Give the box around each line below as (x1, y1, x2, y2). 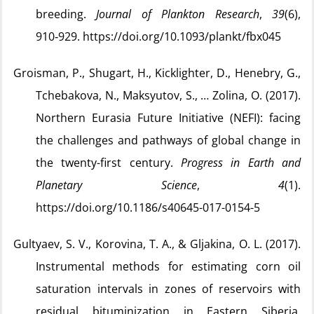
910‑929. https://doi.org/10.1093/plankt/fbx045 (36, 29, 281, 44)
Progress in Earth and (181, 155, 301, 170)
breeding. (36, 6, 97, 22)
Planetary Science (36, 177, 197, 193)
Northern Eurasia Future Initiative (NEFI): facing (36, 110, 301, 125)
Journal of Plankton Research (96, 6, 259, 22)
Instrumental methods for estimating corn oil (36, 259, 301, 274)
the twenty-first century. (36, 155, 181, 170)
